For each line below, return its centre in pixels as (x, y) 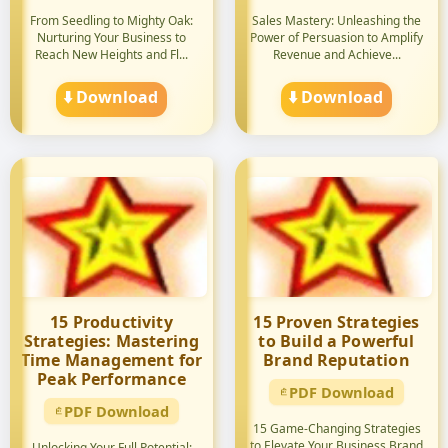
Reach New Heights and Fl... (111, 54)
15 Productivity (111, 322)
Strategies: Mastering (111, 341)
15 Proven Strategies (336, 322)
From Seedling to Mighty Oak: (111, 20)
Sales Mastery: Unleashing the (336, 20)
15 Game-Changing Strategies (336, 428)
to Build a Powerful (336, 341)
